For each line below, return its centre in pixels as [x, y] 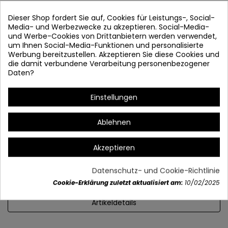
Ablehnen [114, 122]
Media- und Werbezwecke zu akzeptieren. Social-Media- [109, 27]
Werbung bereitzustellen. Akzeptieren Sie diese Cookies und [114, 55]
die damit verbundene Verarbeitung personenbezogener [109, 64]
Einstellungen [114, 97]
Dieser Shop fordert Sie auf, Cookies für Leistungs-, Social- [111, 18]
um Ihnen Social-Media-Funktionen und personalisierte [106, 46]
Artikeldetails [114, 203]
